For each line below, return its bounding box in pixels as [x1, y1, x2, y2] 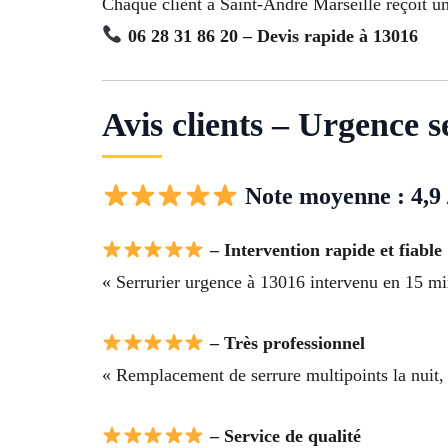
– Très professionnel [204, 333, 365, 354]
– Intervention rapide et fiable [204, 240, 442, 261]
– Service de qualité [204, 425, 361, 446]
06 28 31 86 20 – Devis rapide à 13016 [127, 25, 418, 46]
